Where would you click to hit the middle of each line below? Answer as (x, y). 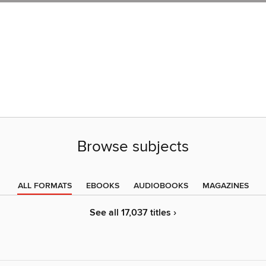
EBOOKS (102, 186)
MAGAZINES (225, 186)
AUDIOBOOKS (161, 186)
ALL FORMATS (45, 186)
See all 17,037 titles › (133, 213)
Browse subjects (133, 147)
